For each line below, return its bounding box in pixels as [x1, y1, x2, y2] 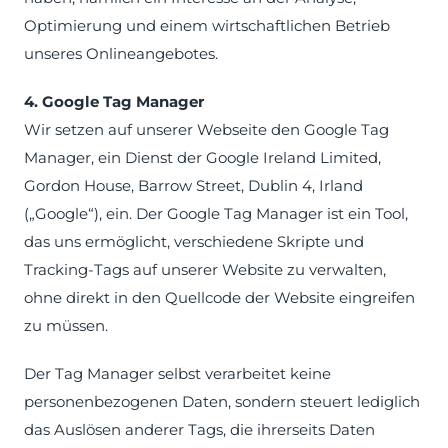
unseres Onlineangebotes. [24, 44, 218, 63]
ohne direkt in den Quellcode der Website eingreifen [24, 288, 415, 307]
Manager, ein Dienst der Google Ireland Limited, [24, 148, 381, 167]
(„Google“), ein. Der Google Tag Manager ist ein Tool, [24, 204, 408, 223]
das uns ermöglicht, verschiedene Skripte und [24, 232, 364, 251]
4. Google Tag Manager [24, 92, 204, 111]
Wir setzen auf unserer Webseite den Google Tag [24, 120, 389, 139]
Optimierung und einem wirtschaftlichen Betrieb [24, 16, 390, 35]
